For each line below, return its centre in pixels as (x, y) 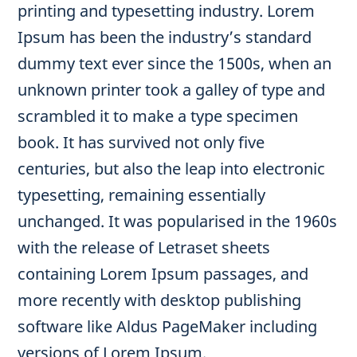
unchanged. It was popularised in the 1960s (178, 221)
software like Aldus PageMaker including (168, 326)
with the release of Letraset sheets (144, 247)
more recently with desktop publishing (160, 300)
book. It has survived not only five (141, 142)
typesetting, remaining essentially (142, 194)
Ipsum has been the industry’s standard (165, 37)
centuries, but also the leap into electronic (172, 168)
